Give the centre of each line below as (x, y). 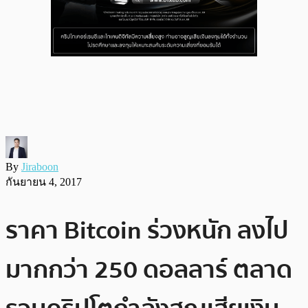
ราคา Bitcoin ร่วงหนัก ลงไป (147, 230)
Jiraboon (40, 166)
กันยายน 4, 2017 (44, 181)
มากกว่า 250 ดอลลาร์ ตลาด (149, 269)
